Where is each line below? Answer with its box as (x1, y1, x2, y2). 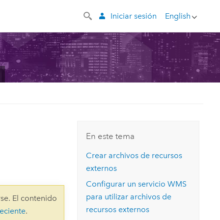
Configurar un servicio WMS (86, 179, 187, 189)
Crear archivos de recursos (86, 150, 183, 160)
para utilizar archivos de (86, 192, 172, 202)
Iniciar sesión (110, 11, 157, 21)
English (165, 11, 191, 21)
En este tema (86, 131, 135, 141)
